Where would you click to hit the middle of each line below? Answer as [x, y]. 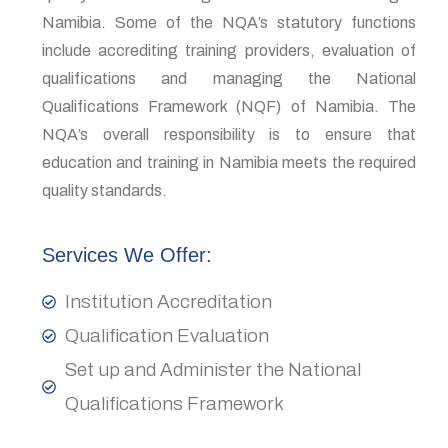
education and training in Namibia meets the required [229, 162]
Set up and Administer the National [212, 369]
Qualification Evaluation [166, 335]
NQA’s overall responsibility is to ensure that [229, 134]
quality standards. [104, 190]
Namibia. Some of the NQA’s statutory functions [229, 22]
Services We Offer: [127, 255]
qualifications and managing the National [229, 78]
